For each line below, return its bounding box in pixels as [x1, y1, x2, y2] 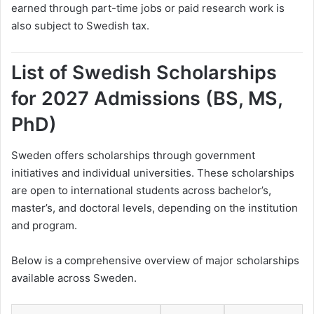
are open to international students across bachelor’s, [11, 184, 271, 198]
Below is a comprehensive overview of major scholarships [11, 254, 299, 268]
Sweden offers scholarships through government [11, 149, 255, 163]
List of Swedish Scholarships [11, 60, 277, 84]
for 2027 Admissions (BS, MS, [11, 86, 282, 110]
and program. [11, 219, 77, 233]
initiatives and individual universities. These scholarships [11, 166, 294, 180]
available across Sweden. [11, 271, 137, 285]
